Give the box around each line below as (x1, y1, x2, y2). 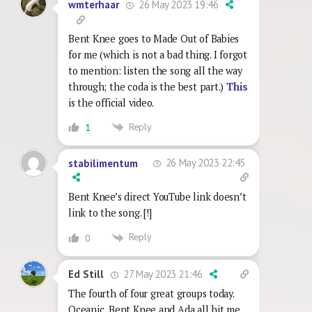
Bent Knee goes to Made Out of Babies (68, 31, 240, 45)
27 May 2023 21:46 (120, 267, 203, 281)
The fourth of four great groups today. (68, 286, 234, 300)
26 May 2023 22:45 (163, 156, 245, 170)
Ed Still (68, 267, 104, 281)
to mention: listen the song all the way (68, 63, 242, 77)
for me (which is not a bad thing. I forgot (68, 47, 247, 61)
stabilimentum (68, 156, 138, 170)
